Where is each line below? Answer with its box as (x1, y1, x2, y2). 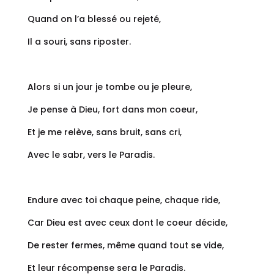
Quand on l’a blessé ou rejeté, (27, 13, 161, 26)
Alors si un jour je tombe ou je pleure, (27, 81, 192, 94)
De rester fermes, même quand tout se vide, (27, 239, 224, 252)
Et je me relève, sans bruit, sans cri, (27, 126, 182, 139)
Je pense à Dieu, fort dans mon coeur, (27, 103, 198, 116)
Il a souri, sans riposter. (27, 35, 131, 48)
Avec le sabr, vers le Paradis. (27, 149, 155, 161)
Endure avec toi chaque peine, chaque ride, (27, 194, 220, 207)
